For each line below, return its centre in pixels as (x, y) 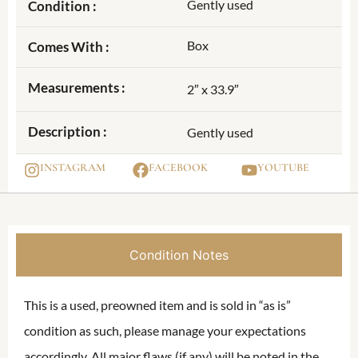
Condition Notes (179, 255)
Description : (68, 132)
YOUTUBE (283, 168)
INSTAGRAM (73, 168)
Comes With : (69, 47)
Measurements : (77, 88)
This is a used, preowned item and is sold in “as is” (157, 305)
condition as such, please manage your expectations (165, 331)
